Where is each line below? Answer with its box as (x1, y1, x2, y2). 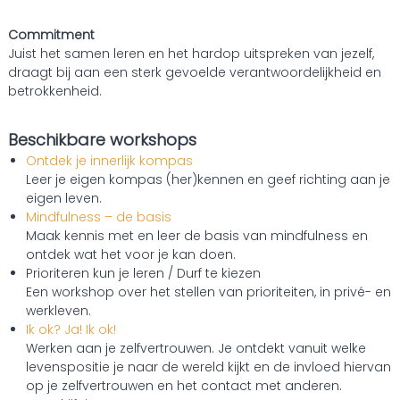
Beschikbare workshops (7, 129, 196, 151)
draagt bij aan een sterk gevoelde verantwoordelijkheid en (7, 63, 381, 81)
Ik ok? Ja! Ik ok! (25, 321, 116, 338)
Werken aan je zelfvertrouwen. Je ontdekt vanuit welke (25, 339, 366, 357)
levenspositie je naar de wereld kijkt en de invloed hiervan (25, 358, 391, 376)
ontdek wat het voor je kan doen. (25, 246, 236, 263)
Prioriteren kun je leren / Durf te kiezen (25, 264, 261, 282)
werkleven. (25, 302, 91, 320)
